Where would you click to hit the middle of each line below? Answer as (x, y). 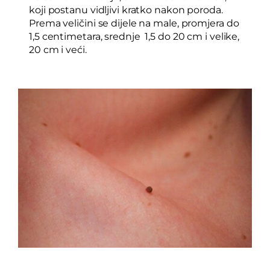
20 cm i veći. (58, 50)
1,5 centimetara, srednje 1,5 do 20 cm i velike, (134, 37)
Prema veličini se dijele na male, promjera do (134, 24)
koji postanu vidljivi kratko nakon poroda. (126, 10)
